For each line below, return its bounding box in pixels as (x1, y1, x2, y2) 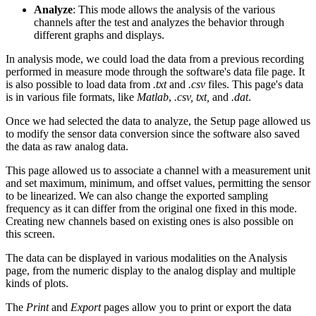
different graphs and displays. (34, 28, 164, 41)
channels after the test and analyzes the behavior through (34, 16, 284, 28)
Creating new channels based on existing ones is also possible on (6, 214, 293, 227)
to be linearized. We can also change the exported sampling (6, 189, 268, 202)
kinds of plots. (6, 276, 68, 289)
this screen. (6, 227, 55, 240)
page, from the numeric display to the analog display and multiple (6, 264, 296, 276)
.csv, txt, (174, 90, 212, 103)
